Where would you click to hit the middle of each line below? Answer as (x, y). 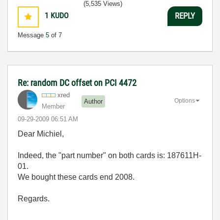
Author (93, 102)
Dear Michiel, (41, 134)
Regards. (34, 198)
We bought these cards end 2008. (76, 177)
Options (185, 100)
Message (32, 35)
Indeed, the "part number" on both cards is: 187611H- (110, 155)
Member (53, 106)
